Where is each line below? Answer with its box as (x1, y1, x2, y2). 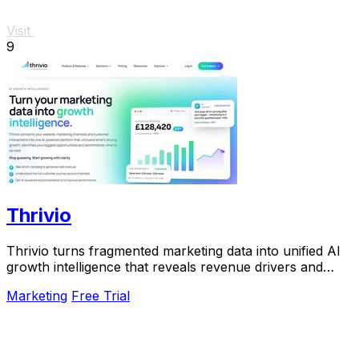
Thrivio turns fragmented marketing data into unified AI (6, 243, 341, 260)
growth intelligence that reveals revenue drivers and (6, 259, 323, 276)
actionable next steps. (6, 275, 139, 292)
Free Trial (71, 288, 130, 305)
